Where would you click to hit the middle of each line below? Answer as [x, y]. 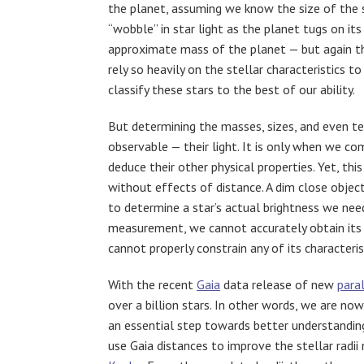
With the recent [152, 284]
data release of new [279, 284]
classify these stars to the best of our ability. [232, 89]
